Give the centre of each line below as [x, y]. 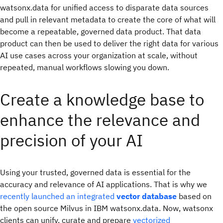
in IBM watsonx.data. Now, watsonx [149, 208]
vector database [147, 196]
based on [194, 196]
